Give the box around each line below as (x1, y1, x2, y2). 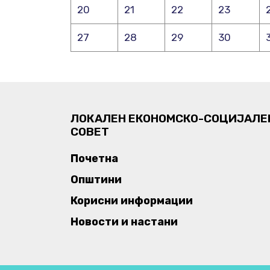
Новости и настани (71, 215, 178, 228)
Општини (71, 173, 122, 186)
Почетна (71, 152, 118, 165)
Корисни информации (71, 194, 193, 207)
